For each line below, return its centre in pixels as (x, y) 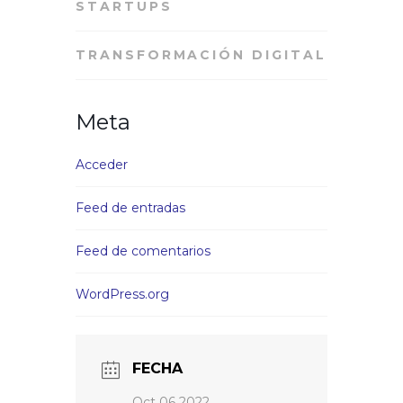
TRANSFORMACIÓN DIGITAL (201, 54)
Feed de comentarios (143, 251)
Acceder (102, 164)
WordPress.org (122, 294)
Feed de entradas (130, 207)
